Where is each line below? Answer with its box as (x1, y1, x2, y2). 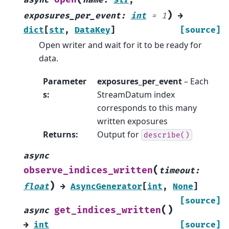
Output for (97, 128, 141, 140)
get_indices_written (54, 204, 161, 216)
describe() (143, 130, 190, 140)
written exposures (97, 115, 168, 127)
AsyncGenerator (71, 181, 142, 192)
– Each (181, 75, 209, 87)
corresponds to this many (97, 102, 197, 113)
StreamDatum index (97, 88, 175, 100)
